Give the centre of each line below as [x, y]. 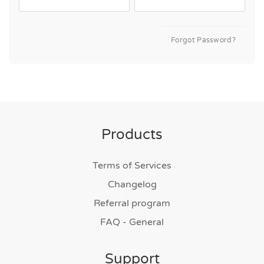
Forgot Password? [203, 40]
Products [132, 135]
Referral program [132, 203]
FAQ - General [132, 222]
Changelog [132, 184]
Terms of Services [132, 166]
